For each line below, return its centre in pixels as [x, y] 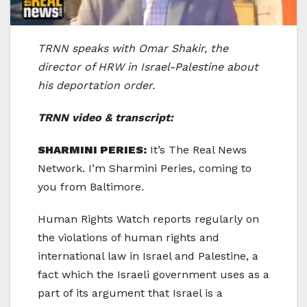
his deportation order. [96, 85]
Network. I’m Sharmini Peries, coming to [145, 168]
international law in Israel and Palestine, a [148, 256]
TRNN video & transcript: [106, 117]
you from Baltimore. [91, 186]
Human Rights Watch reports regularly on [148, 219]
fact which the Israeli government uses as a [153, 274]
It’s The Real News [198, 149]
